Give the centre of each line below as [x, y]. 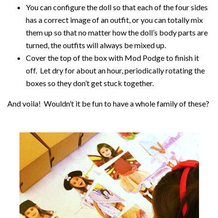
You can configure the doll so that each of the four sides [117, 7]
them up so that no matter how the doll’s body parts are [117, 32]
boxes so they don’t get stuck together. [90, 83]
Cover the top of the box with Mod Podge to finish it [112, 58]
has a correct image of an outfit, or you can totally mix [114, 20]
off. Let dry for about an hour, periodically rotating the [115, 70]
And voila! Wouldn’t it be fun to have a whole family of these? [108, 103]
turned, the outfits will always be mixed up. [96, 45]
